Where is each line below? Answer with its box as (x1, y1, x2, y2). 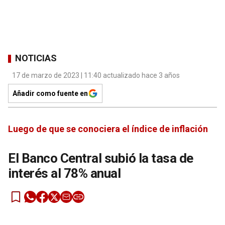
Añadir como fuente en (13, 89, 88, 97)
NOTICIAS (15, 53, 57, 64)
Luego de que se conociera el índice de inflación (8, 123, 208, 134)
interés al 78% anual (8, 165, 121, 181)
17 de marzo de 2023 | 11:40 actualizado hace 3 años (12, 71, 180, 79)
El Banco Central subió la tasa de (8, 150, 193, 166)
